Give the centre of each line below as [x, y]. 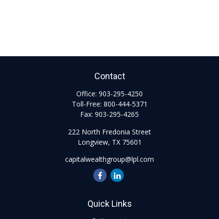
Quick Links [109, 204]
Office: [88, 94]
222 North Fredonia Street [109, 132]
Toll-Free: [88, 104]
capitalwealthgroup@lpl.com [109, 159]
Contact [109, 76]
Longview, [94, 142]
